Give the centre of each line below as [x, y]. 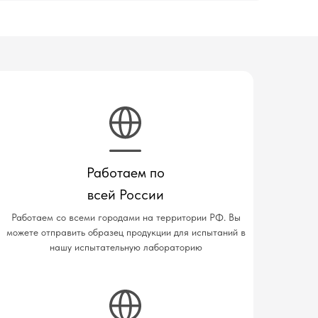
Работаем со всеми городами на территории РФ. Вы [126, 217]
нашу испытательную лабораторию [126, 247]
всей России [126, 194]
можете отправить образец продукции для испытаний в [126, 232]
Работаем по [126, 172]
